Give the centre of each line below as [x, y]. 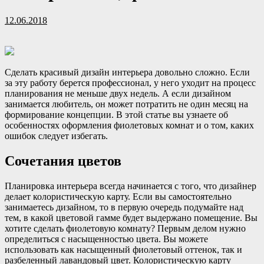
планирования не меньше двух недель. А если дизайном [118, 93]
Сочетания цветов [63, 161]
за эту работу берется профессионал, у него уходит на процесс [130, 82]
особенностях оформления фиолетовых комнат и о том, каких [129, 125]
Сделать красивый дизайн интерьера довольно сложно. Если [127, 72]
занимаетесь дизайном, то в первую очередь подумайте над [124, 207]
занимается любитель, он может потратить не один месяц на [126, 104]
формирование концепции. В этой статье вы [95, 114]
